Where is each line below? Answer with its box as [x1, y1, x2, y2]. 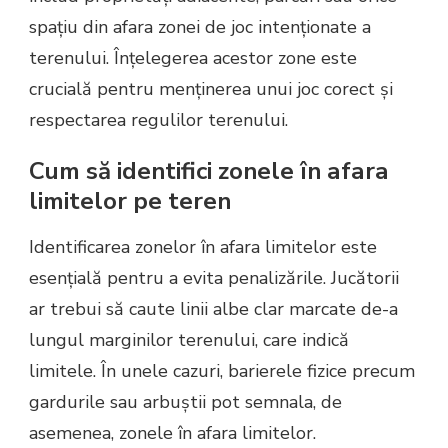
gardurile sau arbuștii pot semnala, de [29, 389, 342, 414]
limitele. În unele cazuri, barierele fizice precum [29, 358, 415, 383]
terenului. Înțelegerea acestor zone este [29, 46, 357, 71]
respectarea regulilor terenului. [29, 108, 288, 133]
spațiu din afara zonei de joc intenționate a [29, 15, 371, 40]
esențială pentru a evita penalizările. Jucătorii [29, 265, 399, 290]
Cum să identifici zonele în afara [29, 155, 389, 188]
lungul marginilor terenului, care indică [29, 327, 349, 352]
